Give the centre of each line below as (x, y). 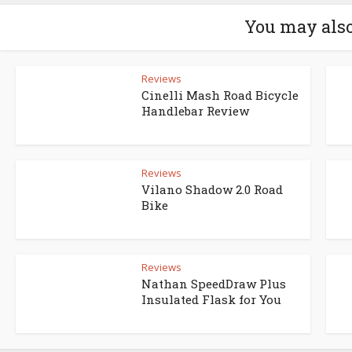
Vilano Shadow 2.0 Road (212, 190)
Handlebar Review (195, 111)
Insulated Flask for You (211, 300)
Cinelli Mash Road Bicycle (220, 95)
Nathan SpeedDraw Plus (214, 284)
